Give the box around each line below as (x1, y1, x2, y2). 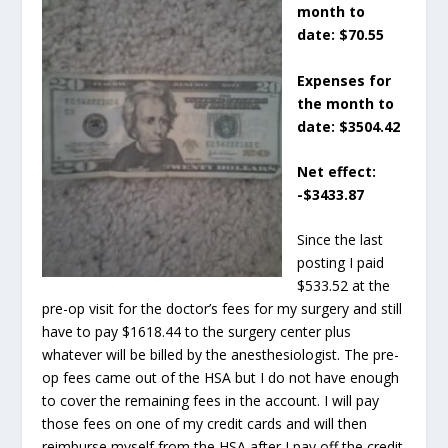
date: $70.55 (297, 25, 385, 45)
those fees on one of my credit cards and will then (42, 414, 368, 434)
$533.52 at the (297, 276, 391, 296)
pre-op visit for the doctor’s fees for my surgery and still (42, 299, 403, 319)
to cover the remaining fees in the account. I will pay (42, 391, 380, 411)
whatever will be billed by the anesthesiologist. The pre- (42, 345, 400, 365)
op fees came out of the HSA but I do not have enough (42, 368, 400, 388)
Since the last (297, 230, 384, 250)
